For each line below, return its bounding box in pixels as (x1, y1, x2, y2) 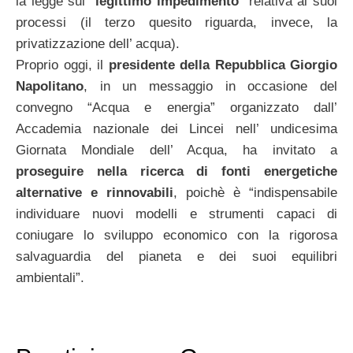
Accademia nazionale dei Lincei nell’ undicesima (16, 121, 337, 137)
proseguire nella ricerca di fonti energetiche (16, 164, 337, 180)
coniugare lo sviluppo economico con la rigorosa (16, 228, 337, 243)
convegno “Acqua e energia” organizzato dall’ (16, 100, 337, 116)
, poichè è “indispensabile (173, 185, 337, 201)
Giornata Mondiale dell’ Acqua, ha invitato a (16, 143, 337, 158)
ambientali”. (16, 270, 84, 286)
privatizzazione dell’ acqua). (16, 36, 180, 52)
